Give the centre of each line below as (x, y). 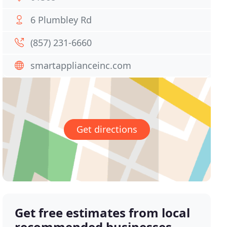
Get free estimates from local (103, 213)
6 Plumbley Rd (61, 20)
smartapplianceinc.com (81, 65)
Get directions (107, 129)
